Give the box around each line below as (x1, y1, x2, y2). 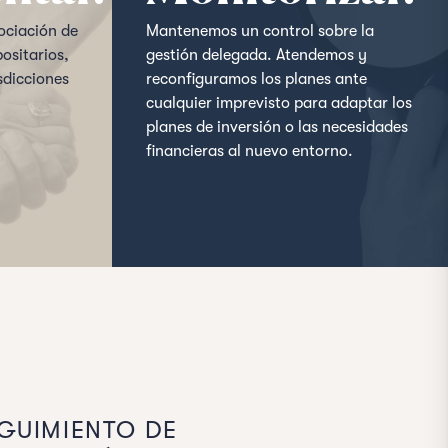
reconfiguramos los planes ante (145, 70, 367, 88)
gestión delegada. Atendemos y (145, 46, 367, 64)
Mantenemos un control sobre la (145, 22, 374, 40)
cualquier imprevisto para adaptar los (145, 94, 412, 112)
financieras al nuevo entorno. (145, 142, 353, 160)
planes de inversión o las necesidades (145, 118, 408, 136)
